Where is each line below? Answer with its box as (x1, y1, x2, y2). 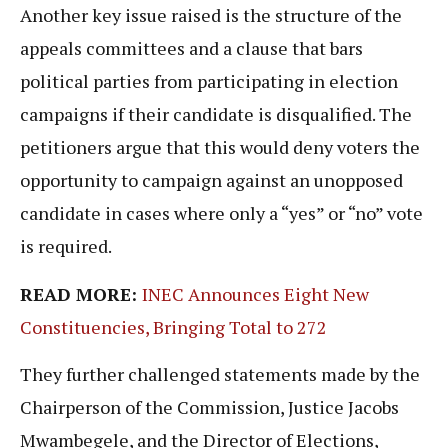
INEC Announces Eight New (142, 281, 369, 306)
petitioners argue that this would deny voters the (20, 135, 420, 160)
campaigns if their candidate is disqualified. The (20, 102, 412, 127)
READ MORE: (20, 281, 137, 306)
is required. (20, 234, 112, 259)
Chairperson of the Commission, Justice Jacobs (20, 395, 399, 420)
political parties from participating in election (20, 69, 398, 94)
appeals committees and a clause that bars (20, 36, 363, 61)
